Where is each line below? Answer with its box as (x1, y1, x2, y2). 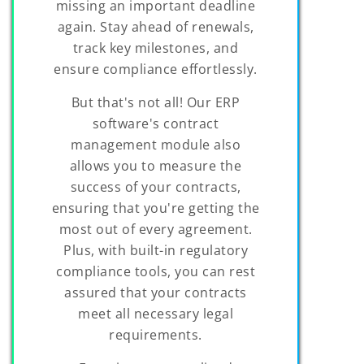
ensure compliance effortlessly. (54, 60, 258, 79)
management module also (71, 136, 241, 154)
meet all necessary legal (78, 305, 234, 323)
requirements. (109, 326, 202, 344)
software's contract (92, 115, 219, 133)
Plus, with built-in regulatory (63, 241, 249, 260)
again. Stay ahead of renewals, (57, 18, 254, 37)
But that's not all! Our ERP (71, 93, 240, 112)
